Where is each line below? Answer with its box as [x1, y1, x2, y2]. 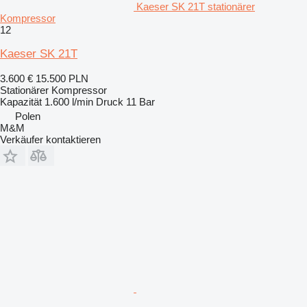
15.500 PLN [36, 73, 88, 85]
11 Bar [126, 96, 155, 108]
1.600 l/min [45, 96, 93, 108]
